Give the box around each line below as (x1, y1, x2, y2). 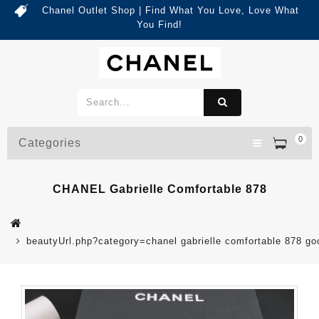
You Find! (137, 19, 182, 30)
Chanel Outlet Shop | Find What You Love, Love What (41, 5, 299, 16)
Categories (19, 136, 81, 149)
